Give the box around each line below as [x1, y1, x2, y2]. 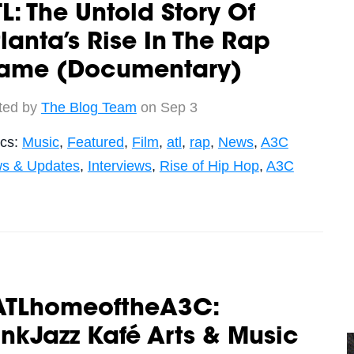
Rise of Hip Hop [159, 157, 259, 174]
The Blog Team [40, 99, 137, 115]
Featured [66, 134, 124, 150]
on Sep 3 [136, 99, 198, 115]
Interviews [87, 157, 152, 174]
